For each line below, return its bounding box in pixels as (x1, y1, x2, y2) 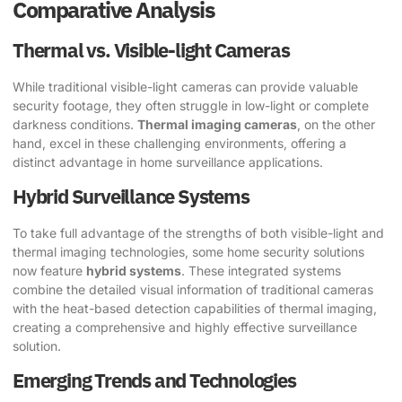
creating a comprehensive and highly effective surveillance (13, 319, 357, 336)
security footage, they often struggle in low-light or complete (13, 97, 369, 113)
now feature (13, 263, 86, 279)
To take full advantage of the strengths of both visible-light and (13, 225, 384, 241)
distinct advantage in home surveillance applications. (13, 153, 323, 170)
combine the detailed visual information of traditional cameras (13, 282, 373, 298)
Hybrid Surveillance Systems (13, 183, 249, 210)
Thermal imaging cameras (137, 116, 297, 132)
